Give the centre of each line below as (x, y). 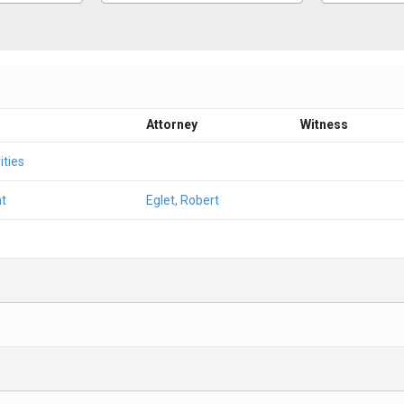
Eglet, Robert (183, 200)
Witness (324, 124)
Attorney (172, 124)
